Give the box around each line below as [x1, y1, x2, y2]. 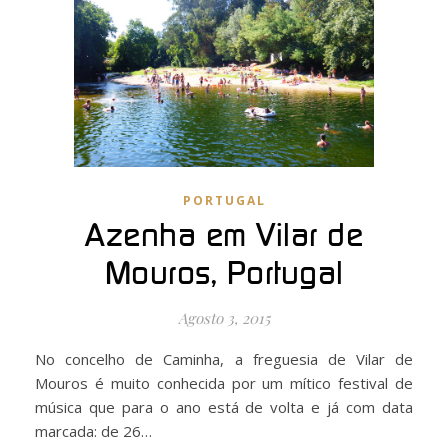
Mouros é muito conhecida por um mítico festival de [35, 372, 413, 393]
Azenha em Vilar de [85, 219, 363, 252]
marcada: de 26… [35, 420, 152, 441]
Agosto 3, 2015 [178, 307, 270, 328]
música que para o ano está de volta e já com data [35, 396, 413, 417]
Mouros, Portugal [104, 257, 344, 290]
